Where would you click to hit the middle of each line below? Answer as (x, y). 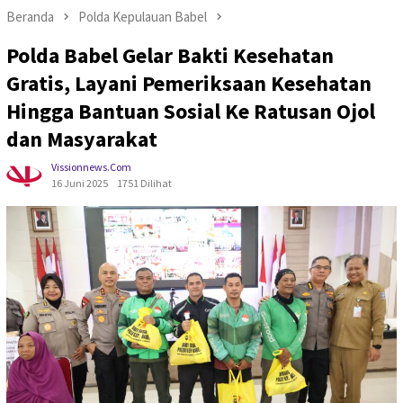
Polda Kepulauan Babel (143, 17)
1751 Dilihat (144, 183)
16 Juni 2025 (80, 183)
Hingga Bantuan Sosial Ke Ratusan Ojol (191, 111)
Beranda (30, 17)
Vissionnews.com (91, 166)
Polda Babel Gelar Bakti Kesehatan (170, 55)
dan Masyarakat (82, 139)
